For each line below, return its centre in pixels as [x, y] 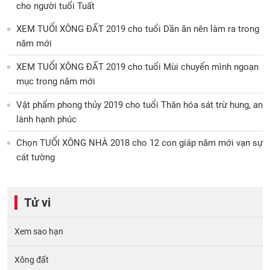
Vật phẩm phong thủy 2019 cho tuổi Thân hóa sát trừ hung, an [140, 105]
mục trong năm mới [56, 82]
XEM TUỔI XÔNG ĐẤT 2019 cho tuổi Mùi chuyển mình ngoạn [137, 67]
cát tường [36, 158]
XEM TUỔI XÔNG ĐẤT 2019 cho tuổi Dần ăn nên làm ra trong [138, 29]
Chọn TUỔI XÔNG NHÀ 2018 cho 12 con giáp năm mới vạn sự [140, 143]
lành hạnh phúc [46, 120]
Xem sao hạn [39, 232]
